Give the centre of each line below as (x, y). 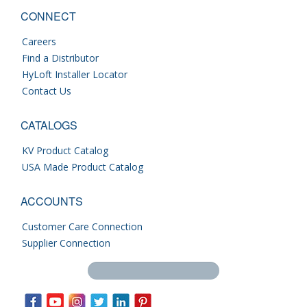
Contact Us (47, 90)
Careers (39, 41)
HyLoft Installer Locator (75, 74)
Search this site (54, 293)
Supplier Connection (66, 243)
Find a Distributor (60, 58)
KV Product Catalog (65, 150)
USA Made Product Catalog (83, 167)
